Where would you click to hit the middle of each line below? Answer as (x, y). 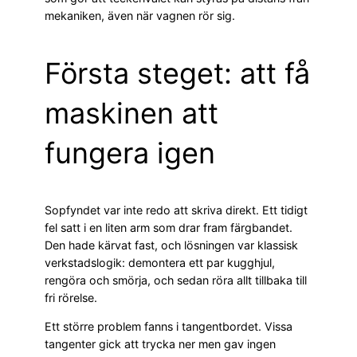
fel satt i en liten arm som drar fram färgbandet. (169, 228)
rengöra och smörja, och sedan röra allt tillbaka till (176, 280)
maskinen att (131, 113)
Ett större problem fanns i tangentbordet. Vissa (169, 327)
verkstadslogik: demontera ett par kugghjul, (160, 263)
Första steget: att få (177, 73)
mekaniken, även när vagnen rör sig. (140, 16)
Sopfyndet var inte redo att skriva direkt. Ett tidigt (176, 210)
